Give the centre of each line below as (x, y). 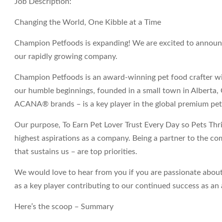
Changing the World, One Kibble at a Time (88, 22)
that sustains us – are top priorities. (76, 152)
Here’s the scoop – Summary (64, 207)
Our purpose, (38, 125)
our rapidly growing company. (66, 56)
